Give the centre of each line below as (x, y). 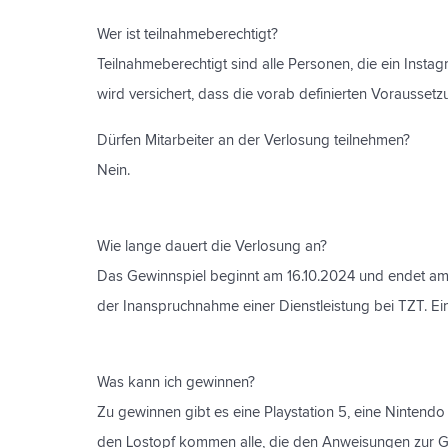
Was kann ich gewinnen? (176, 382)
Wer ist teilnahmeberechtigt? (187, 34)
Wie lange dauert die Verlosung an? (212, 246)
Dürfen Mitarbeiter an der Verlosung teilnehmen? (253, 140)
